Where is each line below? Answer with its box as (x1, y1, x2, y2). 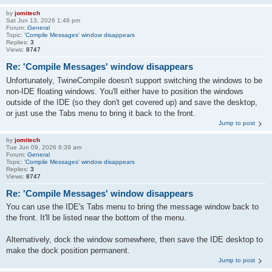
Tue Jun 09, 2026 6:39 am (6, 143, 81, 151)
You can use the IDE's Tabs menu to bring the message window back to (6, 202, 259, 211)
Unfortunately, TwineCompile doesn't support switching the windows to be (6, 75, 262, 85)
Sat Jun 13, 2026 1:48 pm (6, 17, 80, 24)
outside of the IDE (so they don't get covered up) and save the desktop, (6, 97, 257, 107)
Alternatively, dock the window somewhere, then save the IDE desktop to (6, 235, 263, 244)
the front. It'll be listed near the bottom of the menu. (6, 213, 186, 222)
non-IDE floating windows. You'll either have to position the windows (6, 86, 243, 96)
